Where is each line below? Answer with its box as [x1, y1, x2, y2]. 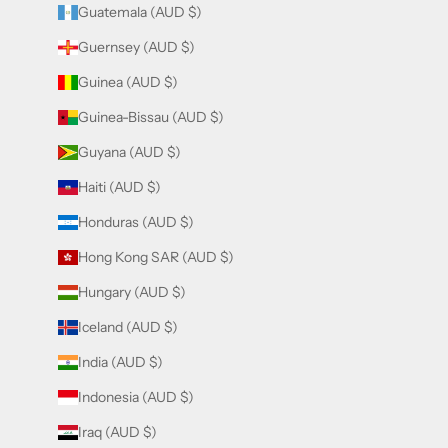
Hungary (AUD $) [78, 282, 186, 301]
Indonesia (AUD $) [78, 387, 194, 406]
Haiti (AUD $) [78, 177, 161, 196]
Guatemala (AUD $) [78, 2, 202, 21]
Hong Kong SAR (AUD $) [78, 247, 234, 266]
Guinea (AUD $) [78, 72, 178, 91]
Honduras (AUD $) [78, 212, 194, 231]
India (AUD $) [78, 352, 163, 371]
